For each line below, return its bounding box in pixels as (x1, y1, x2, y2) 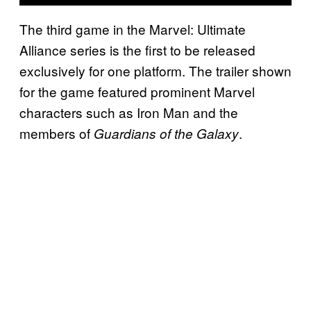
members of (19, 123, 94, 142)
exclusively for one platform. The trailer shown (19, 60, 292, 80)
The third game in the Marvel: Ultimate (19, 19, 246, 38)
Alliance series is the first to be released (19, 40, 255, 59)
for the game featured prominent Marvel (19, 81, 255, 101)
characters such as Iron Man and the (19, 102, 238, 121)
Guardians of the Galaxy (94, 124, 239, 142)
